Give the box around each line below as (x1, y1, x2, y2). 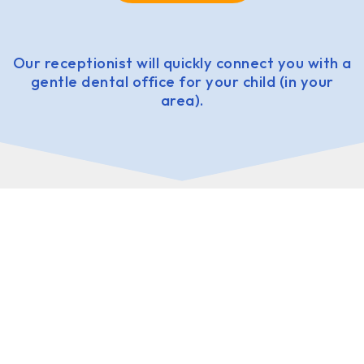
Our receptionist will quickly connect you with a (12, 53, 352, 72)
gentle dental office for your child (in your (30, 71, 334, 91)
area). (160, 90, 204, 110)
